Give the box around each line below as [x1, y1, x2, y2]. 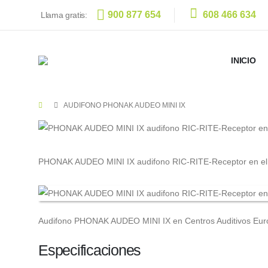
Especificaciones [38, 242, 141, 258]
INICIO [231, 56, 256, 65]
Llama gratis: [41, 10, 87, 20]
